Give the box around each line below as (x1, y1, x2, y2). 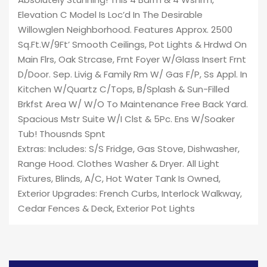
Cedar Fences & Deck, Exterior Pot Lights (18, 202, 195, 215)
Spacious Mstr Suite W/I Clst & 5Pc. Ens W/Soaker (18, 113, 235, 126)
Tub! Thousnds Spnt (18, 128, 105, 141)
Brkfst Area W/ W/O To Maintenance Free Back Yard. (18, 98, 248, 111)
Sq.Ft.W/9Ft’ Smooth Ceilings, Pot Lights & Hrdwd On (18, 38, 247, 51)
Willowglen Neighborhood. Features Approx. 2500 (18, 23, 232, 36)
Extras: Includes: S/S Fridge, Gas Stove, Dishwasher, (18, 142, 240, 156)
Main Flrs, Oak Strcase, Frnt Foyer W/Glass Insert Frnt (18, 53, 246, 66)
